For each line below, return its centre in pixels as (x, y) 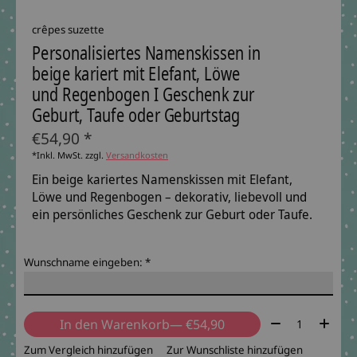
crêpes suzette (68, 30)
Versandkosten (137, 155)
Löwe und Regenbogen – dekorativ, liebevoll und (169, 197)
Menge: (289, 321)
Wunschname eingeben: (84, 263)
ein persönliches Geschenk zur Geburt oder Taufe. (172, 215)
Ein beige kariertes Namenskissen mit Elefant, (162, 180)
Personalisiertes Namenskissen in (147, 53)
